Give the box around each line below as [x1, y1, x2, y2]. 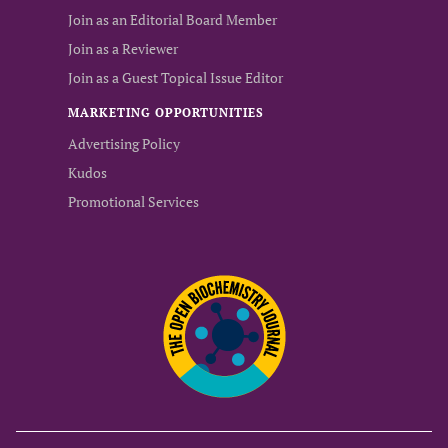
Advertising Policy [68, 134, 180, 153]
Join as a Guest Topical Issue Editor [68, 68, 283, 87]
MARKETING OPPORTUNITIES [68, 105, 265, 120]
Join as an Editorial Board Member [68, 10, 277, 29]
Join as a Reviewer [68, 39, 178, 58]
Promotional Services [68, 192, 199, 211]
